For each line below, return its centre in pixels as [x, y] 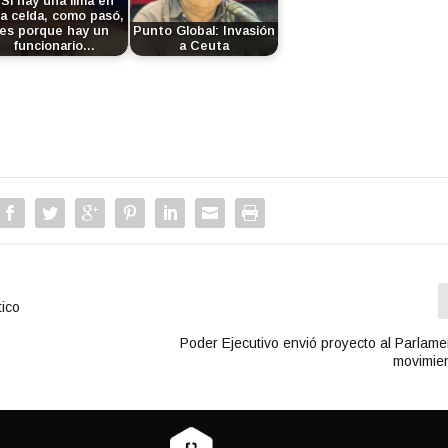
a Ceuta [204, 45]
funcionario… [54, 45]
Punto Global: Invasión [204, 30]
